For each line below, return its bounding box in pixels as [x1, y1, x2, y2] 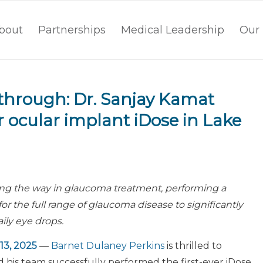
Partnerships [38, 23, 106, 36]
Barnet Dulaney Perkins [51, 240, 164, 251]
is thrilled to [164, 240, 222, 251]
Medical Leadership [121, 23, 224, 36]
